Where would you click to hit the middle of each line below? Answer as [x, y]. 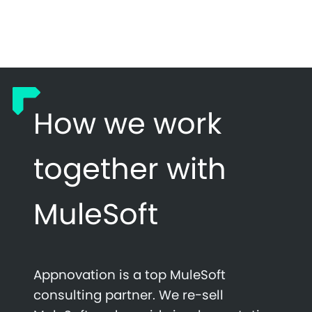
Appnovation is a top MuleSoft [130, 274]
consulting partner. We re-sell [128, 295]
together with [130, 169]
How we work [127, 123]
